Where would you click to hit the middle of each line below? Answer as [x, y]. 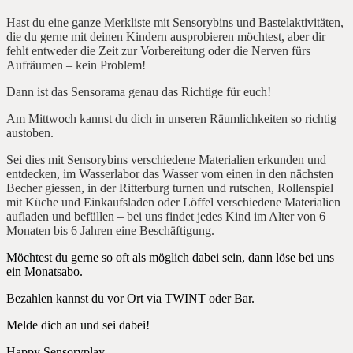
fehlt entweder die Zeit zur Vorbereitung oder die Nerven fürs [158, 50]
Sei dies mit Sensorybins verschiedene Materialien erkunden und [166, 159]
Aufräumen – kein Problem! [76, 65]
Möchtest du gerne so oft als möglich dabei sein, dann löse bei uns [170, 257]
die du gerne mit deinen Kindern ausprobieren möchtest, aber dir [166, 36]
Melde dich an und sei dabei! [78, 325]
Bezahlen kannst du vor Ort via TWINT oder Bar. [130, 298]
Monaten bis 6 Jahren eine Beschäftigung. [110, 230]
